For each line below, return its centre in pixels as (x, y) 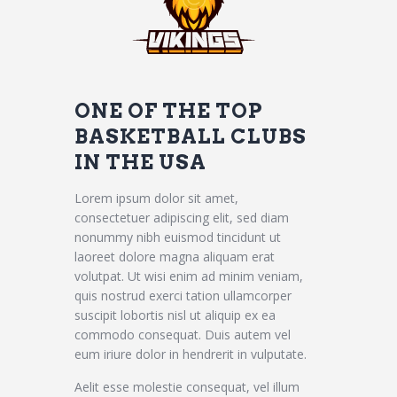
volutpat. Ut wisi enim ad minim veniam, (189, 276)
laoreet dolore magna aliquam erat (175, 256)
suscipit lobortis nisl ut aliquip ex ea (175, 315)
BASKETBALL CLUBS (191, 136)
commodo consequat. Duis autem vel (183, 334)
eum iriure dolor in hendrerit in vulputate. (191, 354)
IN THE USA (140, 162)
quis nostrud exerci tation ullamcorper (183, 295)
